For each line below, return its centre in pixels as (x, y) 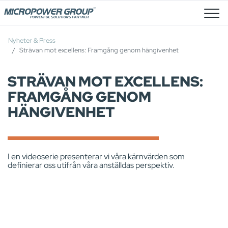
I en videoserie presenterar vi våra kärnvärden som (96, 156)
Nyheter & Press (32, 40)
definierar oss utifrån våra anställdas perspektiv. (91, 165)
